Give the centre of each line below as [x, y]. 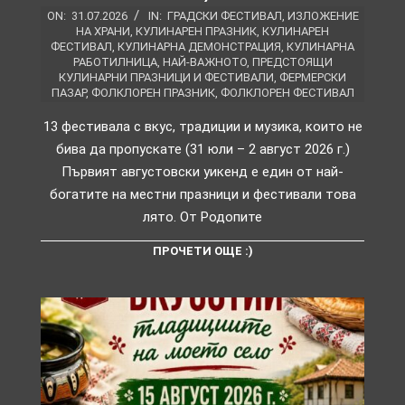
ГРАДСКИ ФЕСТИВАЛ [224, 16]
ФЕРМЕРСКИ [313, 78]
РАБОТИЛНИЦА [115, 62]
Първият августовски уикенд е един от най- [202, 172]
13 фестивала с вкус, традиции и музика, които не [202, 127]
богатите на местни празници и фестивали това [202, 195]
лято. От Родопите [202, 217]
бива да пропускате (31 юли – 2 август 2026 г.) [202, 150]
